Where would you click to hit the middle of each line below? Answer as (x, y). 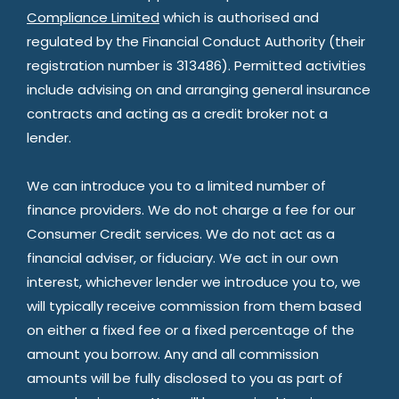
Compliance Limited (93, 17)
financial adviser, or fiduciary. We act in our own (183, 257)
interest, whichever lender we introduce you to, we (194, 281)
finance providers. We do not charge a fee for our (191, 209)
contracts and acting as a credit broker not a (177, 113)
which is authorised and (239, 17)
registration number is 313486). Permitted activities (196, 65)
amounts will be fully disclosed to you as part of (185, 378)
